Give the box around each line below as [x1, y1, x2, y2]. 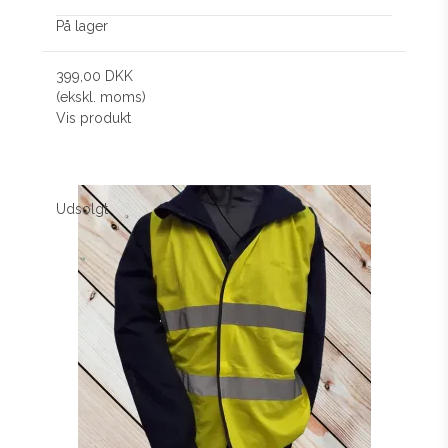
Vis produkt [56, 109, 132, 126]
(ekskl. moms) [56, 88, 147, 105]
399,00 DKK [56, 67, 134, 84]
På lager [56, 17, 109, 34]
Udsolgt [56, 200, 109, 217]
